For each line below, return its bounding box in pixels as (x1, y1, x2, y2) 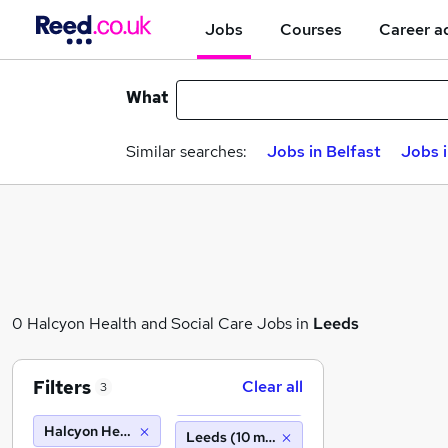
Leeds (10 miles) (186, 428, 294, 446)
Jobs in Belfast (267, 141, 381, 162)
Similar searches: (126, 141, 247, 162)
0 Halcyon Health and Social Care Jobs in (12, 313, 313, 334)
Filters (33, 375, 91, 399)
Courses (280, 18, 342, 40)
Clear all (242, 376, 303, 397)
